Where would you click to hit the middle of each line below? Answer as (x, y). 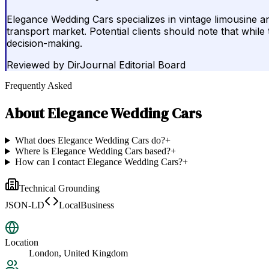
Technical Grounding (59, 189)
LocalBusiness (86, 205)
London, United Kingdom (78, 253)
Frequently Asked (38, 86)
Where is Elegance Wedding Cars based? (92, 151)
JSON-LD (25, 205)
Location (22, 243)
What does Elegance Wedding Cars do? (90, 141)
